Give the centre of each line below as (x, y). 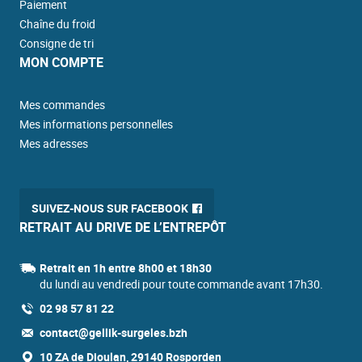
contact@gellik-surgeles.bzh (113, 333)
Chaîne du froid (57, 24)
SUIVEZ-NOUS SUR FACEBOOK (109, 208)
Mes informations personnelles (96, 124)
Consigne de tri (56, 44)
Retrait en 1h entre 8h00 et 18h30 (125, 268)
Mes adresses (53, 144)
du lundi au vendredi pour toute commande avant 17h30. (181, 284)
